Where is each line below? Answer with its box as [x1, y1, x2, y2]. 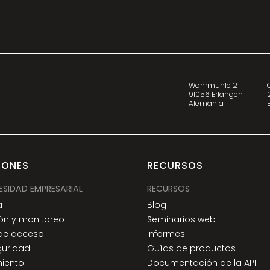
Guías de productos [147, 242, 236, 255]
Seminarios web [147, 213, 216, 226]
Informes [147, 228, 186, 240]
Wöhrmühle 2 [189, 80, 238, 90]
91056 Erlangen [189, 89, 243, 99]
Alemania [189, 98, 224, 108]
